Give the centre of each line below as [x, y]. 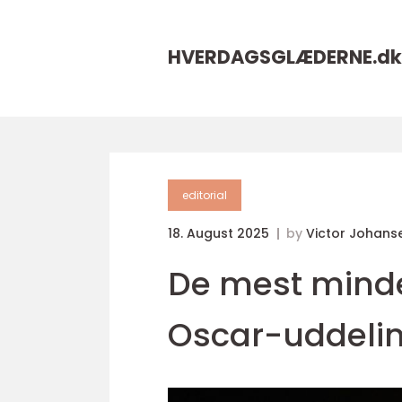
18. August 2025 [220, 233]
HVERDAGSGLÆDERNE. [272, 57]
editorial [205, 195]
